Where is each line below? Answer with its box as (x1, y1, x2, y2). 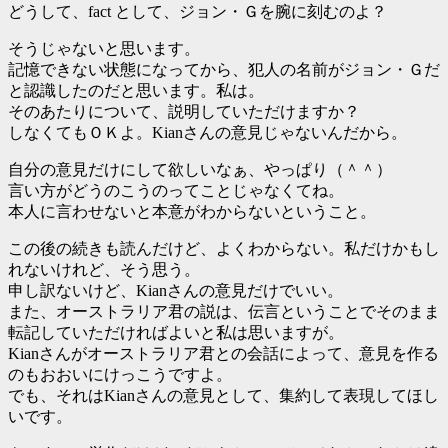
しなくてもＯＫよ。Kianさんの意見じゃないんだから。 (8, 123, 407, 141)
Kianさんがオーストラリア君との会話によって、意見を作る (8, 344, 439, 362)
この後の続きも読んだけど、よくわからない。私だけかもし (8, 239, 440, 257)
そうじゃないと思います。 (8, 39, 200, 57)
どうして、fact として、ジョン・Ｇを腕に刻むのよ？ (8, 2, 387, 20)
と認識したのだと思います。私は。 (8, 81, 264, 99)
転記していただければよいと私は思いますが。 (8, 323, 344, 341)
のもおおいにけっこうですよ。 (8, 365, 232, 383)
